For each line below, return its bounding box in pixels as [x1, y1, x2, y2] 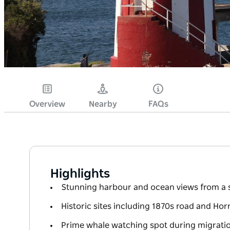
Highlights [50, 168, 110, 181]
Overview [29, 100, 65, 109]
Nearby [88, 100, 117, 109]
